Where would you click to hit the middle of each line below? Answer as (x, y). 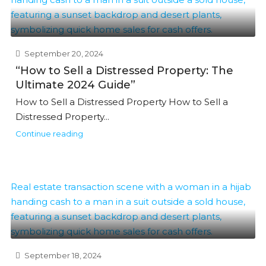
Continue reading (49, 134)
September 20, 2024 (63, 53)
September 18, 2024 (62, 255)
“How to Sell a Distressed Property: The (124, 71)
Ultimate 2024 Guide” (75, 85)
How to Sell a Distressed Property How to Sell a (122, 102)
